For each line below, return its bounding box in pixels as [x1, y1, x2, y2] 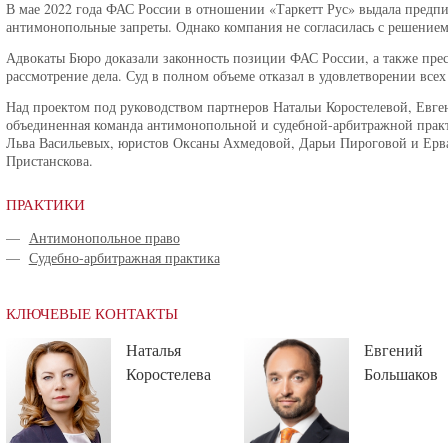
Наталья [125, 338, 181, 360]
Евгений [364, 338, 424, 360]
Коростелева [125, 362, 211, 384]
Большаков [364, 362, 439, 384]
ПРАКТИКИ [5, 193, 85, 214]
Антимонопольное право [28, 227, 180, 247]
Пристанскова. [5, 150, 93, 170]
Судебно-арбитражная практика [28, 247, 220, 267]
